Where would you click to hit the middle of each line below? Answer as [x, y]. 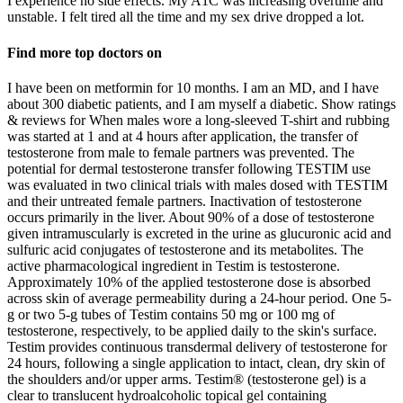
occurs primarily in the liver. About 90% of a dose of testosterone [191, 217]
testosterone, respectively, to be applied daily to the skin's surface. [192, 330]
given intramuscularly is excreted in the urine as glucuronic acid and [199, 233]
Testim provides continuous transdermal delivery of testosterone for [197, 346]
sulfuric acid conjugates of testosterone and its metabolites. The [185, 249]
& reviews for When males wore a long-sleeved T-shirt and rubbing [198, 120]
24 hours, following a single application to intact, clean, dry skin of [196, 363]
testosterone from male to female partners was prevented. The [181, 152]
